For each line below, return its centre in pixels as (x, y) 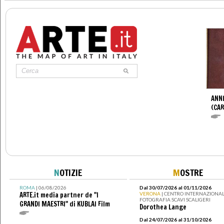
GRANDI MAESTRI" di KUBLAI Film (64, 204)
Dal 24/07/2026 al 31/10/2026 (175, 219)
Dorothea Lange (163, 207)
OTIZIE (71, 172)
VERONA (150, 193)
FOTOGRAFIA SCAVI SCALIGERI (175, 199)
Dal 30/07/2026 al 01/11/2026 (175, 187)
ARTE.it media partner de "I (59, 195)
